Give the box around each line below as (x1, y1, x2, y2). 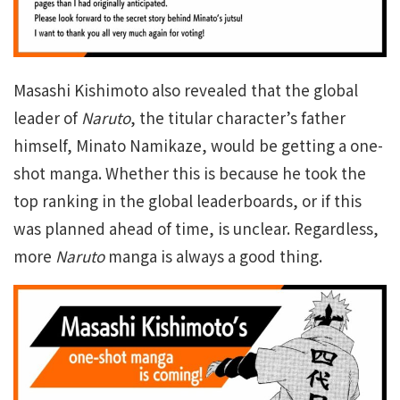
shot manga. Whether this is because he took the (13, 162, 366, 185)
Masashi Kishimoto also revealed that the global (13, 79, 358, 102)
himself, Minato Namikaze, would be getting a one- (13, 134, 383, 157)
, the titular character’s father (130, 106, 346, 129)
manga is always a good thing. (104, 245, 322, 268)
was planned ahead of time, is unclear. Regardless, (13, 217, 379, 240)
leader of (13, 106, 81, 129)
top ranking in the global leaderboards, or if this (13, 189, 362, 212)
